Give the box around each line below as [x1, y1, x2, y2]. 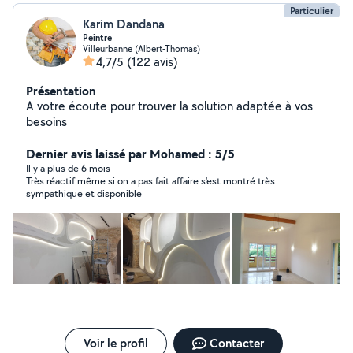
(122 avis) [127, 54, 178, 70]
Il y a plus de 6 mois [26, 162, 110, 175]
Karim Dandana [83, 16, 165, 32]
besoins [26, 113, 67, 130]
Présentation [26, 82, 96, 99]
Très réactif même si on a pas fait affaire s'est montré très [26, 174, 275, 188]
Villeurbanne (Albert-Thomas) [83, 43, 200, 54]
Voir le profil [83, 335, 148, 351]
